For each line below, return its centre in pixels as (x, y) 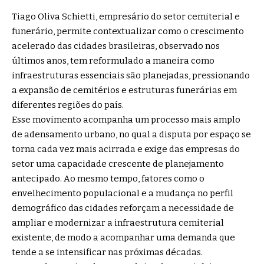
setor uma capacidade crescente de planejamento (118, 164)
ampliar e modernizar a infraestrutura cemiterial (118, 222)
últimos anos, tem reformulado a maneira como (113, 60)
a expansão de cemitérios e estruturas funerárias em (124, 90)
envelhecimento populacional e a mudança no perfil (123, 193)
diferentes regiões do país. (69, 105)
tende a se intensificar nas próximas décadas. (107, 252)
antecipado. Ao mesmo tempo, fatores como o (108, 178)
